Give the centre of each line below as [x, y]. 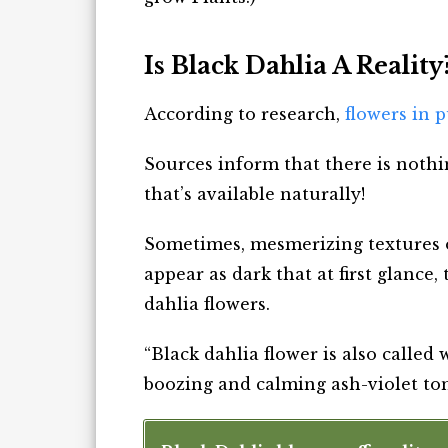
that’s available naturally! [254, 193]
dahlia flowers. [207, 303]
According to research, [244, 113]
